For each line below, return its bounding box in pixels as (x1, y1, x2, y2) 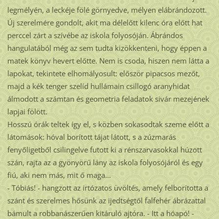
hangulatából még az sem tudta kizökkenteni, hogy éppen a (7, 43, 207, 53)
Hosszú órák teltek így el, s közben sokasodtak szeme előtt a (7, 119, 209, 130)
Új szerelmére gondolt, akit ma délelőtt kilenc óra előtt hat (7, 18, 202, 28)
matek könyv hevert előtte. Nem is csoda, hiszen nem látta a (7, 56, 209, 66)
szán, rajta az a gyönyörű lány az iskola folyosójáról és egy (7, 157, 203, 168)
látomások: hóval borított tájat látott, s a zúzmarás (7, 132, 176, 142)
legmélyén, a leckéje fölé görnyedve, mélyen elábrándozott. (7, 5, 207, 15)
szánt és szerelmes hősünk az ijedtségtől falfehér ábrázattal (7, 196, 206, 206)
